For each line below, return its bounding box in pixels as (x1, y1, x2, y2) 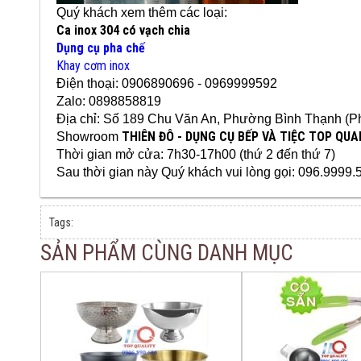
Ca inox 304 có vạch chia (56, 22, 190, 38)
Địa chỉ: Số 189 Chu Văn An (56, 111, 217, 126)
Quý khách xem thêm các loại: (56, 5, 227, 19)
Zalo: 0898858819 (56, 93, 161, 108)
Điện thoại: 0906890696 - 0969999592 (56, 76, 277, 90)
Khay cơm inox (56, 57, 130, 73)
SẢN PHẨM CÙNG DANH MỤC (40, 239, 293, 266)
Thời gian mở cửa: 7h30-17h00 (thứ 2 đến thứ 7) (56, 147, 335, 161)
